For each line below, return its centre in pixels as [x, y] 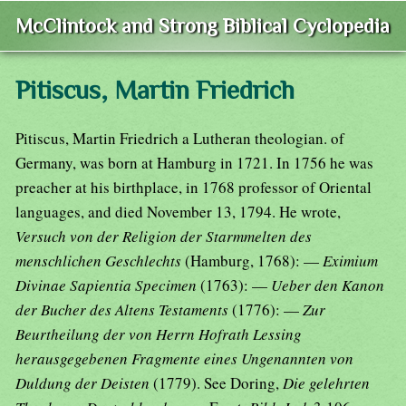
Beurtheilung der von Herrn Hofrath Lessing [159, 334]
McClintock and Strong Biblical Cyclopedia [203, 26]
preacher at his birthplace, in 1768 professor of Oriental [193, 188]
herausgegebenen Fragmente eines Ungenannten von [184, 359]
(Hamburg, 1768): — [254, 261]
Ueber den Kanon [328, 285]
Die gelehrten [326, 383]
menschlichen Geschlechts [100, 261]
